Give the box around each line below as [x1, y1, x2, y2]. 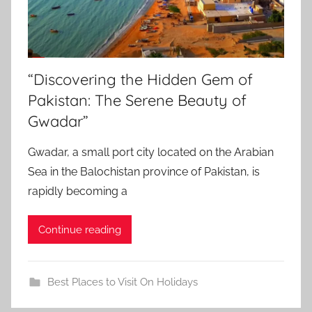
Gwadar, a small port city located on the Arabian [28, 146, 274, 159]
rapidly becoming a [28, 185, 127, 198]
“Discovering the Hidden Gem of [28, 70, 253, 90]
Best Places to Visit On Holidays [47, 276, 198, 289]
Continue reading [38, 223, 121, 236]
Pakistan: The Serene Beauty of [28, 91, 247, 111]
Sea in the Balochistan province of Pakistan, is [28, 165, 260, 179]
